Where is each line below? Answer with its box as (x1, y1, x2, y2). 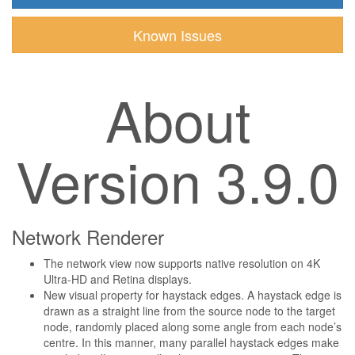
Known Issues (133, 25, 222, 45)
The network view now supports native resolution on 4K (44, 255, 320, 271)
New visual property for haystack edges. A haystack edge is (44, 287, 342, 303)
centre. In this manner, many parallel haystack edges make (44, 334, 339, 350)
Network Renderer (12, 223, 164, 250)
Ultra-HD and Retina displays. (44, 271, 192, 287)
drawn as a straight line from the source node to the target (44, 303, 335, 319)
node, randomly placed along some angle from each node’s (44, 319, 342, 334)
